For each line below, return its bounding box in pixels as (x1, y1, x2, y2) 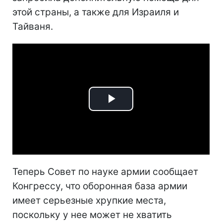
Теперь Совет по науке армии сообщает (12, 166, 198, 177)
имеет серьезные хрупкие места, (12, 194, 166, 206)
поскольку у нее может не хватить (12, 209, 172, 221)
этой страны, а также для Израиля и (12, 6, 179, 18)
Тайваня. (12, 20, 53, 32)
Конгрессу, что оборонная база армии (12, 180, 187, 192)
